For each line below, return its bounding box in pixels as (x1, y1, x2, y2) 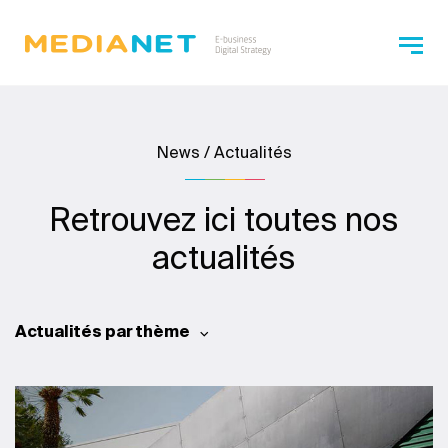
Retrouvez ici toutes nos (49, 201, 399, 237)
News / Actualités (156, 143, 292, 161)
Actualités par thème (15, 322, 190, 340)
